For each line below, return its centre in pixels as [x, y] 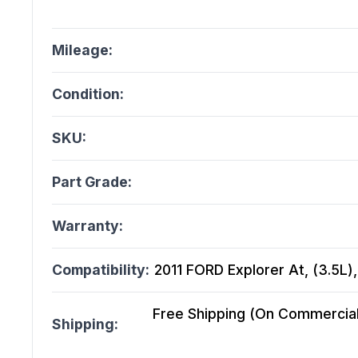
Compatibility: [101, 270]
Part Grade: [92, 182]
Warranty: [88, 226]
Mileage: [82, 50]
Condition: [88, 94]
